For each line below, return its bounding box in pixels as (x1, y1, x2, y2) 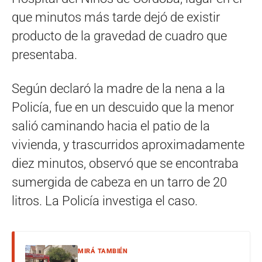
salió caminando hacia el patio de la (12, 119, 210, 133)
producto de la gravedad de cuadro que (12, 29, 227, 43)
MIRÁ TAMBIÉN (78, 247, 127, 255)
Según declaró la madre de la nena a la (12, 81, 225, 96)
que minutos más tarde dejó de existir (12, 10, 220, 25)
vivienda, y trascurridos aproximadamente (12, 137, 244, 152)
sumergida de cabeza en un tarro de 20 (12, 175, 227, 189)
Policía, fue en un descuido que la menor (12, 100, 234, 115)
